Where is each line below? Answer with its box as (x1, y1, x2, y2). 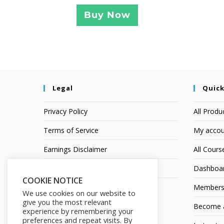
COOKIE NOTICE (22, 175, 82, 186)
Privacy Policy (43, 106, 87, 116)
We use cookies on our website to (22, 188, 135, 198)
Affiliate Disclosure (43, 163, 104, 173)
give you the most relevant (22, 197, 111, 207)
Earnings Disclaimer (43, 144, 107, 154)
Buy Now (84, 9, 130, 21)
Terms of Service (43, 125, 98, 135)
